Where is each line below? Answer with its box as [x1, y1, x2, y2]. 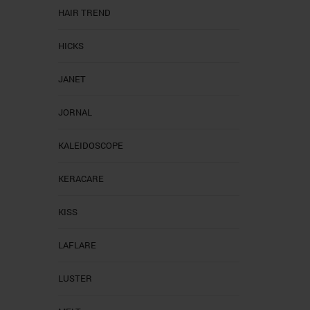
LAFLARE [57, 238, 96, 251]
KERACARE [57, 172, 104, 185]
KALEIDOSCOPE [57, 138, 123, 152]
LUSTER [57, 271, 92, 284]
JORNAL [57, 105, 92, 118]
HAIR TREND [57, 6, 111, 19]
